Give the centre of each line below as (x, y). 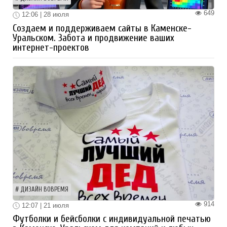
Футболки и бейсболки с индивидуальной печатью (112, 219)
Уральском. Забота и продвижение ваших (93, 38)
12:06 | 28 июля (44, 15)
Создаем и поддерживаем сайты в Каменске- (102, 28)
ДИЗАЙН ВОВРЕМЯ (44, 189)
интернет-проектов (51, 47)
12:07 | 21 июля (44, 205)
